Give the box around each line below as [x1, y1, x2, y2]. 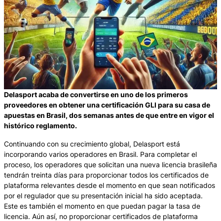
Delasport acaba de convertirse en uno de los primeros [4, 90, 188, 99]
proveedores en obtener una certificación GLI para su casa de [4, 101, 210, 109]
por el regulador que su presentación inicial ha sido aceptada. [4, 191, 203, 200]
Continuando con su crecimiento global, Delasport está [4, 140, 180, 148]
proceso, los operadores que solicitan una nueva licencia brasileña [4, 160, 217, 169]
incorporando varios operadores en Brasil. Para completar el [4, 150, 197, 158]
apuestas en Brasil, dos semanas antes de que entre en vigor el [4, 111, 214, 119]
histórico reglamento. [4, 121, 77, 130]
